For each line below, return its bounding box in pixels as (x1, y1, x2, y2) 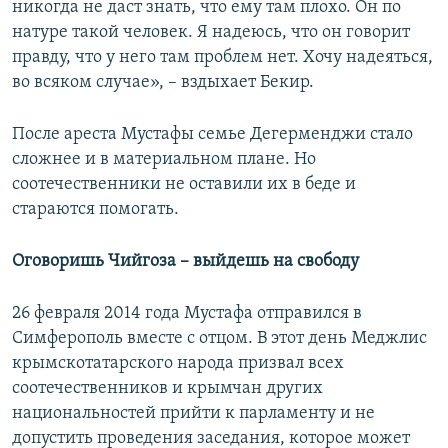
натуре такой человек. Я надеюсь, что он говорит (12, 23, 410, 43)
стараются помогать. (12, 200, 179, 220)
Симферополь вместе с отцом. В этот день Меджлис (12, 329, 427, 349)
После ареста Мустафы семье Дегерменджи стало (12, 125, 413, 145)
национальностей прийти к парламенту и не (12, 404, 375, 424)
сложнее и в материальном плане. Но (12, 150, 316, 170)
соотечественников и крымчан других (12, 379, 323, 399)
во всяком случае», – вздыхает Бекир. (12, 73, 314, 93)
